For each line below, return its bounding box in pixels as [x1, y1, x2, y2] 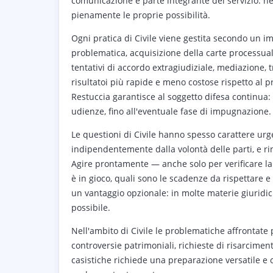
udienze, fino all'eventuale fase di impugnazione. [71, 105, 271, 117]
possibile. [71, 202, 110, 213]
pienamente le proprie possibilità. [71, 9, 210, 21]
